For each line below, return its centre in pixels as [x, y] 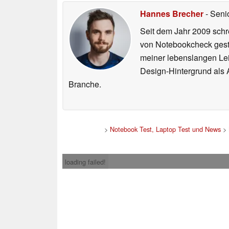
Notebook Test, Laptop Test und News [165, 129]
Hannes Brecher [172, 14]
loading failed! [85, 162]
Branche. [85, 84]
